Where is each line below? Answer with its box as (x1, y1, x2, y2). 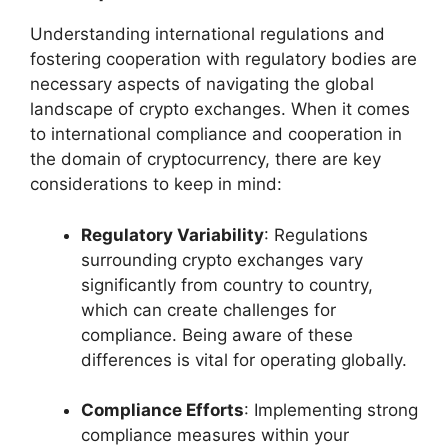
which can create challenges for (81, 299, 336, 320)
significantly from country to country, (81, 274, 373, 295)
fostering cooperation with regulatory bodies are (30, 49, 417, 70)
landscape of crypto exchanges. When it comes (30, 99, 410, 120)
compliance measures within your (81, 425, 349, 446)
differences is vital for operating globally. (81, 349, 407, 370)
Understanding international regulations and (30, 24, 385, 45)
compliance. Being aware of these (81, 324, 353, 345)
